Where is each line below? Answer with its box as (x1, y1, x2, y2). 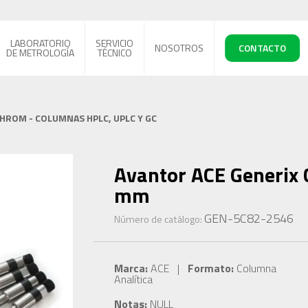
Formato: (187, 260, 234, 276)
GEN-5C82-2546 (203, 209, 294, 228)
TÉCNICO (97, 45, 132, 60)
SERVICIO (96, 36, 134, 50)
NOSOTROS (155, 41, 204, 55)
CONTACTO (239, 41, 287, 55)
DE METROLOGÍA (6, 45, 75, 60)
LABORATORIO (10, 36, 71, 50)
